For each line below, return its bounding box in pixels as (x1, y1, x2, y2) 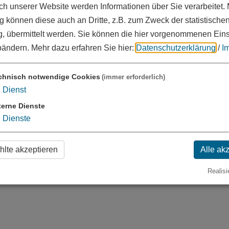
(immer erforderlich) (101, 73, 165, 81)
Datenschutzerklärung (136, 43, 216, 52)
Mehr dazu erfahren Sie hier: (31, 43, 136, 52)
